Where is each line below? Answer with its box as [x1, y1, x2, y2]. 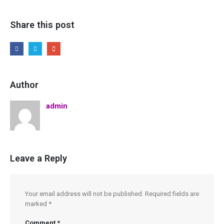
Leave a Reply [10, 152, 67, 163]
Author [10, 79, 38, 90]
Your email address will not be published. [25, 189, 143, 197]
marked [25, 199, 48, 207]
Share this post [10, 19, 74, 30]
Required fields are [145, 189, 199, 197]
